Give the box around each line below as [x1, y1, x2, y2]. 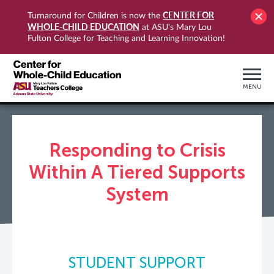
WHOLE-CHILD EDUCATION [28, 21, 139, 32]
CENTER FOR [163, 10, 214, 20]
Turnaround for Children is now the [28, 12, 163, 20]
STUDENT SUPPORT [68, 254, 206, 272]
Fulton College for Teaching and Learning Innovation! [28, 34, 225, 43]
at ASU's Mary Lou [139, 23, 212, 32]
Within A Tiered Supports [29, 161, 245, 183]
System [105, 183, 169, 206]
